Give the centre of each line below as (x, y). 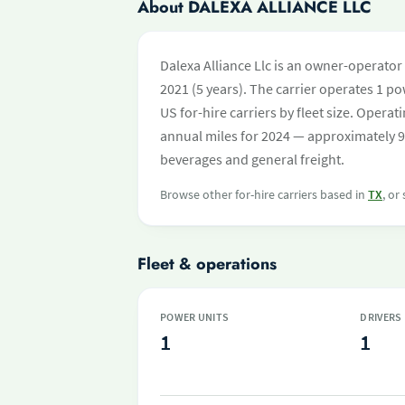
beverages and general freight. (252, 159)
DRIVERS (381, 317)
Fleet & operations (207, 264)
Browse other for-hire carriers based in (264, 194)
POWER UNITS (195, 317)
